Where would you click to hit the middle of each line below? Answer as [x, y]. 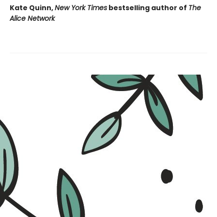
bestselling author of [148, 8]
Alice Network [32, 18]
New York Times [81, 8]
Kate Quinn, [32, 8]
